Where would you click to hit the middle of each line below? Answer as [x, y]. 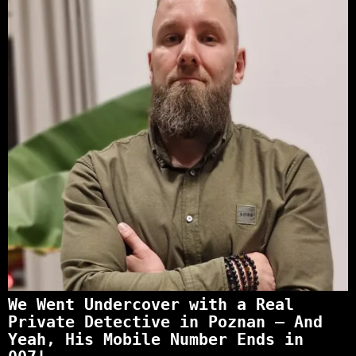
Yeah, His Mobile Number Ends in [156, 339]
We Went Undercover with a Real [151, 304]
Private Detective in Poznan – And [165, 322]
